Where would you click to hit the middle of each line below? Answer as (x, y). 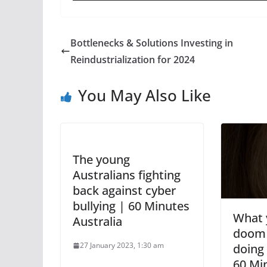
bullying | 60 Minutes (131, 206)
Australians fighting (127, 175)
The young (101, 159)
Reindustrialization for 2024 (133, 60)
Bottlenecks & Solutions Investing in (152, 43)
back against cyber (124, 190)
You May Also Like (145, 95)
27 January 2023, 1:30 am (122, 245)
